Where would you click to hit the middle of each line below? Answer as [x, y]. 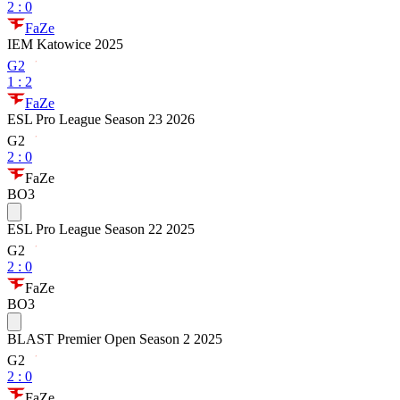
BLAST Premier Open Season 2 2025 [115, 339]
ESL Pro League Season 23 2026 [101, 119]
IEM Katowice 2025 [65, 44]
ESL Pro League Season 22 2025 [101, 229]
